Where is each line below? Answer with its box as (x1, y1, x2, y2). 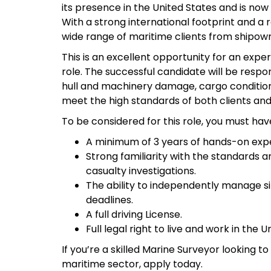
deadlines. (86, 193, 133, 207)
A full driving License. (86, 207, 182, 222)
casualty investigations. (86, 164, 196, 178)
